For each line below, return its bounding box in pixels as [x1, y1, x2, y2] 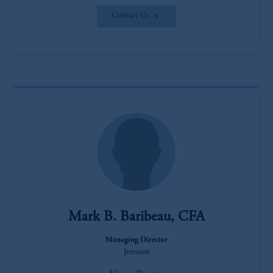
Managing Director [105, 236, 168, 244]
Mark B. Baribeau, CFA [68, 210, 205, 225]
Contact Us [112, 12, 149, 20]
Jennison [123, 249, 150, 257]
